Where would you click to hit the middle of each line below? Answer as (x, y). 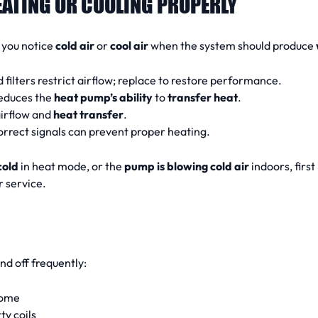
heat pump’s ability (103, 97)
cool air (129, 46)
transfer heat (203, 97)
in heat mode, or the (71, 166)
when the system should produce (232, 46)
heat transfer (88, 114)
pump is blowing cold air (187, 166)
